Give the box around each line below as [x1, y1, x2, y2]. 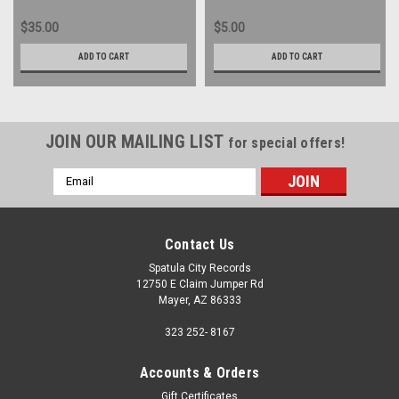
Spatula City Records [148, 261, 251, 274]
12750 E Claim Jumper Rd [135, 277, 264, 290]
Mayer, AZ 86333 [158, 293, 241, 306]
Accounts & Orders [139, 363, 260, 381]
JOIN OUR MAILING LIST [45, 130, 229, 152]
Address [53, 187, 101, 202]
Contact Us [164, 235, 235, 253]
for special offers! [228, 134, 346, 151]
